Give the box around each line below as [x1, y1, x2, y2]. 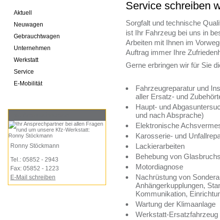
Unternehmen [14, 45, 51, 52]
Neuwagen [14, 21, 43, 28]
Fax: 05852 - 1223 [10, 165, 59, 172]
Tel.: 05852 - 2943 [10, 156, 58, 163]
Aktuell [14, 9, 32, 16]
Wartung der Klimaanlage [136, 200, 216, 208]
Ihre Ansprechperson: [10, 111, 71, 119]
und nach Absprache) [136, 111, 204, 119]
